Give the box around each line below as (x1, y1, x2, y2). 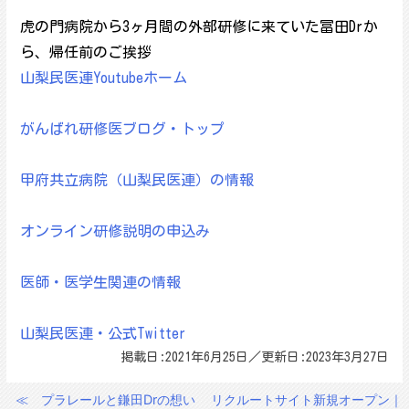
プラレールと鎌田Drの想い (40, 392, 195, 407)
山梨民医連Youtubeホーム (19, 70, 187, 85)
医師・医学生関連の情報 (19, 275, 181, 289)
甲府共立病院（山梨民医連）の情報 (19, 173, 254, 187)
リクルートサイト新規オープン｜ (211, 392, 404, 407)
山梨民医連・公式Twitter (19, 326, 186, 341)
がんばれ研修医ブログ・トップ (19, 121, 225, 136)
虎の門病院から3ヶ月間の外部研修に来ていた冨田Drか (19, 19, 378, 34)
